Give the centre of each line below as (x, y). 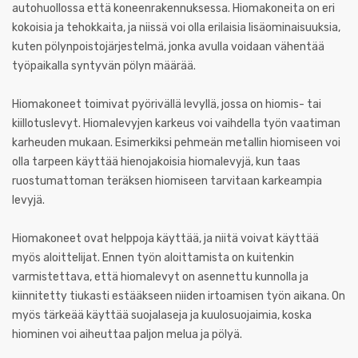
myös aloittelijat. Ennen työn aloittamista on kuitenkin (153, 258)
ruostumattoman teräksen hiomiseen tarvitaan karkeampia (167, 181)
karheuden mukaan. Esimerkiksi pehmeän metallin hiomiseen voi (176, 143)
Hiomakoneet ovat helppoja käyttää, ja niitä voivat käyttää (165, 239)
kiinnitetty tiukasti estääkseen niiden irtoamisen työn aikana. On (179, 296)
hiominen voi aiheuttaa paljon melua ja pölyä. (127, 334)
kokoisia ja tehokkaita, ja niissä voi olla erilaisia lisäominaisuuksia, (176, 28)
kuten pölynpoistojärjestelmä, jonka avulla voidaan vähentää (168, 47)
